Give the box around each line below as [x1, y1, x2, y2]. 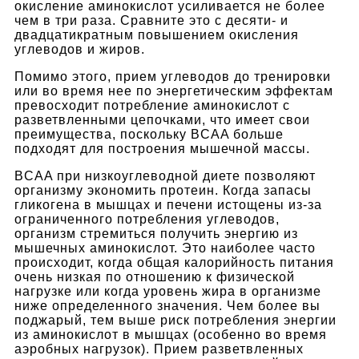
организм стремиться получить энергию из [14, 226, 298, 240]
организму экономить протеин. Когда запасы [14, 183, 312, 197]
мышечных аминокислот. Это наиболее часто [14, 240, 316, 255]
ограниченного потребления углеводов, [14, 212, 280, 226]
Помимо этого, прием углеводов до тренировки [14, 69, 331, 83]
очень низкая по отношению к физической [14, 269, 295, 284]
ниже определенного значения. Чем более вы [14, 298, 321, 313]
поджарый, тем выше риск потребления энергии [14, 313, 337, 327]
